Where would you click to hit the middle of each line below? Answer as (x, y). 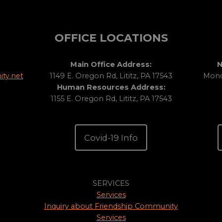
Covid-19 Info (111, 138)
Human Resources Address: (111, 87)
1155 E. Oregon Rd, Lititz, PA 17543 (111, 99)
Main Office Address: (111, 65)
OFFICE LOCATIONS (111, 38)
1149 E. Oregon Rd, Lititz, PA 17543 (111, 76)
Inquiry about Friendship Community (111, 206)
